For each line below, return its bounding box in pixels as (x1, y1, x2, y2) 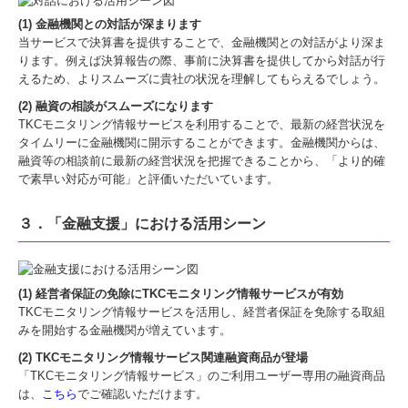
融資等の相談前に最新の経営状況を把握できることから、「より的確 (18, 154, 385, 168)
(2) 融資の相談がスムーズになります (18, 99, 213, 114)
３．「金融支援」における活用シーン (18, 216, 266, 232)
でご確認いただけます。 (77, 386, 208, 401)
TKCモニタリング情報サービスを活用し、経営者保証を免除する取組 (18, 304, 385, 319)
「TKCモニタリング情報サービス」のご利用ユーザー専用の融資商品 (18, 368, 385, 382)
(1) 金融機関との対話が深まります (18, 17, 201, 32)
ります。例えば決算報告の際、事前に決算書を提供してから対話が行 (18, 54, 385, 68)
